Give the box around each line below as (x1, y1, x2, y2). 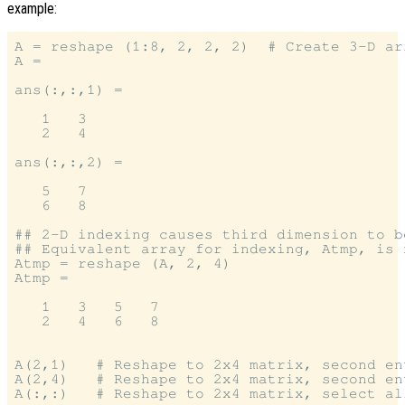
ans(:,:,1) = (14, 81, 123, 97)
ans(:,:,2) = (14, 154, 123, 169)
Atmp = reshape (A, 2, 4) (14, 255, 231, 270)
